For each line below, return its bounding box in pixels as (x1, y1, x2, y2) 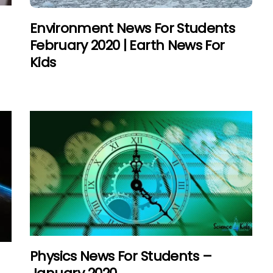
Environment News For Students (30, 18, 235, 38)
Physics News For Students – (30, 247, 212, 266)
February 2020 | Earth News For (30, 35, 225, 55)
